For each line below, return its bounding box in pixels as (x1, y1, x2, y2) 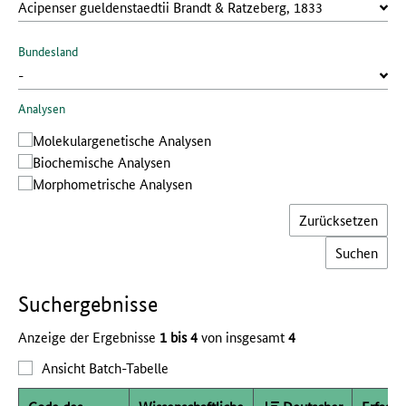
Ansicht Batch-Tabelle (42, 358, 169, 377)
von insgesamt (198, 327, 288, 346)
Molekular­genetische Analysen (33, 130, 211, 150)
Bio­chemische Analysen (33, 152, 170, 171)
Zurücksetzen (299, 210, 378, 229)
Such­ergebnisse (18, 291, 158, 317)
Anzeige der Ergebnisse (18, 327, 159, 346)
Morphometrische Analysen (33, 174, 192, 193)
